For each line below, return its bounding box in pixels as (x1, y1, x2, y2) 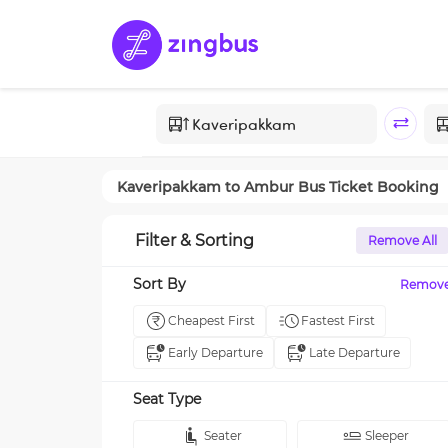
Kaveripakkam (117, 177, 221, 196)
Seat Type (133, 390, 201, 408)
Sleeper (364, 428, 409, 443)
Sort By (133, 275, 186, 293)
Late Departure (309, 345, 400, 360)
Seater (203, 428, 242, 443)
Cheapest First (168, 313, 255, 328)
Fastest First (301, 313, 375, 328)
